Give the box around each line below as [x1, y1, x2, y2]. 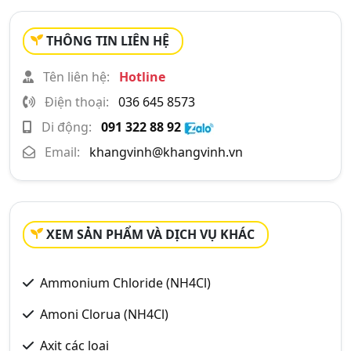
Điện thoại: [45, 93, 109, 110]
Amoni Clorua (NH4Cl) [40, 306, 168, 323]
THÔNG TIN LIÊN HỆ [46, 32, 169, 49]
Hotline [119, 68, 165, 85]
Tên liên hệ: [43, 68, 110, 85]
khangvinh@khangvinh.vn [89, 143, 243, 161]
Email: [45, 143, 80, 161]
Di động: [42, 118, 92, 136]
